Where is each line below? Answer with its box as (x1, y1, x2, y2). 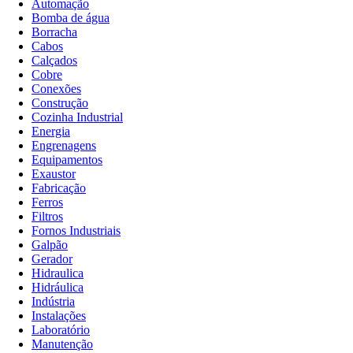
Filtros (32, 209, 63, 223)
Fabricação (32, 180, 86, 195)
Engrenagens (32, 138, 96, 152)
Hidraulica (32, 266, 84, 280)
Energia (32, 124, 70, 138)
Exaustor (32, 166, 76, 180)
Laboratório (32, 322, 90, 336)
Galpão (32, 237, 68, 251)
